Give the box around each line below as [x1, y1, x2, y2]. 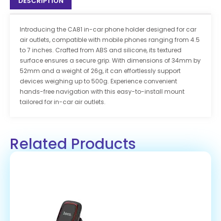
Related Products [10, 134, 136, 155]
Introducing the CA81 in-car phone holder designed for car [20, 25, 196, 34]
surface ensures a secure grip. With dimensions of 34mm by [20, 56, 201, 65]
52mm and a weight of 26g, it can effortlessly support [20, 67, 181, 75]
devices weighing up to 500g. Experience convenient [20, 77, 177, 86]
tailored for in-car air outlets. [20, 98, 106, 107]
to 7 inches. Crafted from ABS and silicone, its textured [20, 46, 182, 55]
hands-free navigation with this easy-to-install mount [20, 87, 184, 96]
